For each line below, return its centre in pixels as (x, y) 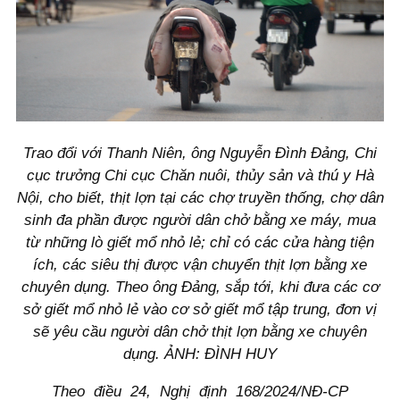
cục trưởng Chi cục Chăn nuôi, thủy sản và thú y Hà (200, 176)
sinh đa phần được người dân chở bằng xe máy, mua (200, 221)
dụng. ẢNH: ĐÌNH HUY (200, 354)
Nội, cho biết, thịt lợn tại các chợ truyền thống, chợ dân (200, 198)
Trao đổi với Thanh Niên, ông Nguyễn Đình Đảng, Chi (200, 154)
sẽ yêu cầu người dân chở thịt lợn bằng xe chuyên (200, 332)
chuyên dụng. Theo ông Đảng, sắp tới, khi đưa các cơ (200, 287)
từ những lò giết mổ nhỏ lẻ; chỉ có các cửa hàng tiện (200, 243)
